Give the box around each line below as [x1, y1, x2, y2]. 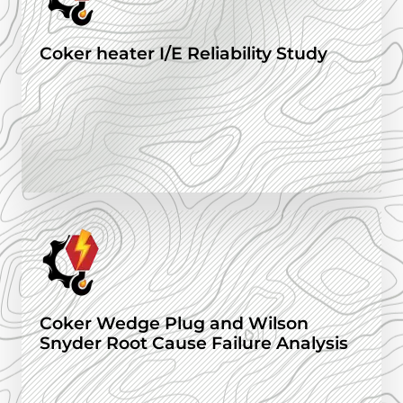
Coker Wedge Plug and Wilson [40, 313, 309, 335]
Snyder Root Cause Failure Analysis [40, 333, 348, 354]
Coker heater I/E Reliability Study [40, 43, 327, 65]
